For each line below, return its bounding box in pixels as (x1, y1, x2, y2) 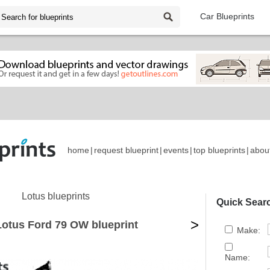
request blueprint (94, 145, 159, 155)
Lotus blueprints (22, 191, 90, 201)
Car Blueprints (200, 11, 254, 21)
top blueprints (193, 145, 245, 155)
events (163, 145, 189, 155)
